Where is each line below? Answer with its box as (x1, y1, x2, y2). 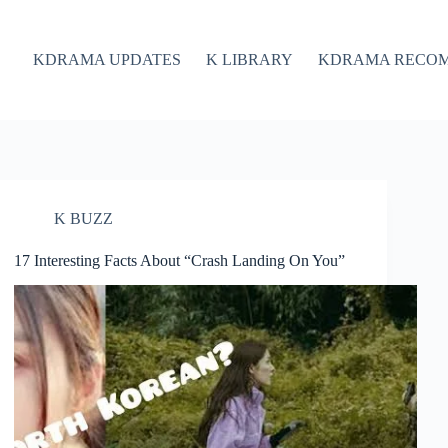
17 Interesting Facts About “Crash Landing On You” (14, 252, 346, 269)
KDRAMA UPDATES (32, 51, 181, 68)
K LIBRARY (205, 51, 293, 68)
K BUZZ (54, 210, 114, 227)
